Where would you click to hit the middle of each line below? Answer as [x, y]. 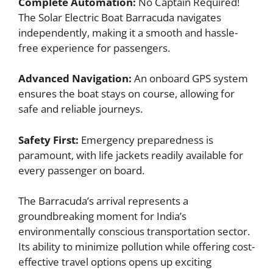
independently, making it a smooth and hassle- [128, 32]
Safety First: [48, 140]
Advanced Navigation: [75, 79]
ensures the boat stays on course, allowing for [126, 94]
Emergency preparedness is [146, 140]
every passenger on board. [81, 170]
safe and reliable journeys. [80, 109]
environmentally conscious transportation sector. [134, 232]
